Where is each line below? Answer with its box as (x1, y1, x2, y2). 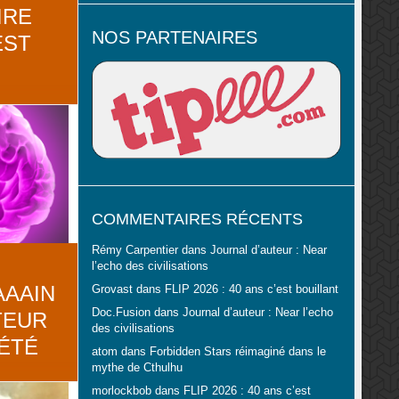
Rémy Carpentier (91, 244, 178, 257)
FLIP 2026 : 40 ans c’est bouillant (164, 283, 338, 297)
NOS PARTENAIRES (91, 27, 257, 47)
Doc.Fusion (91, 306, 151, 320)
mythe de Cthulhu (91, 362, 183, 375)
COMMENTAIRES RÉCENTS (91, 210, 303, 229)
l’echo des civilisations (91, 260, 208, 273)
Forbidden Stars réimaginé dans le (149, 346, 326, 359)
